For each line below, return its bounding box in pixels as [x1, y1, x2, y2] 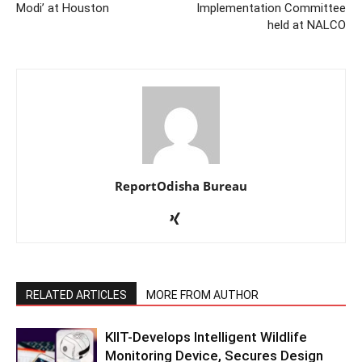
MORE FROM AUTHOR [146, 288, 259, 301]
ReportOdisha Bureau [115, 177, 247, 194]
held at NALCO [267, 17, 346, 32]
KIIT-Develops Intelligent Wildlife [105, 328, 307, 345]
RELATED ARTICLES [26, 288, 127, 301]
